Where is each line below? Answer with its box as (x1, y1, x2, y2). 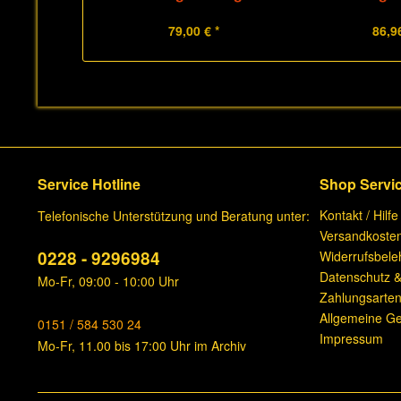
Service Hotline (38, 174, 141, 194)
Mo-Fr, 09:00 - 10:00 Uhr (38, 272, 179, 290)
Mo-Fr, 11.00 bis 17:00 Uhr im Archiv (38, 337, 246, 354)
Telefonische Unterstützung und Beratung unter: (38, 207, 310, 225)
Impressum (320, 329, 383, 347)
